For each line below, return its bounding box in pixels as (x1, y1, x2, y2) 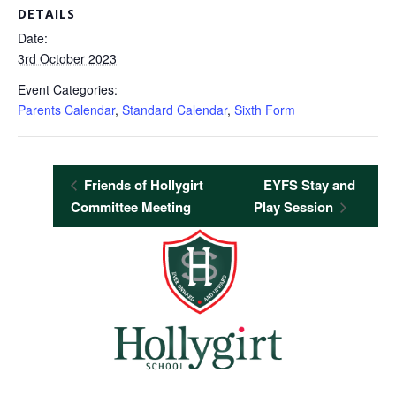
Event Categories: (18, 80, 118, 98)
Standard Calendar (122, 101, 227, 118)
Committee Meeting (71, 197, 191, 217)
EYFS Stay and (263, 175, 356, 194)
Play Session (254, 197, 338, 217)
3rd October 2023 (18, 49, 117, 67)
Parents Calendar (18, 101, 115, 118)
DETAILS (18, 5, 75, 22)
